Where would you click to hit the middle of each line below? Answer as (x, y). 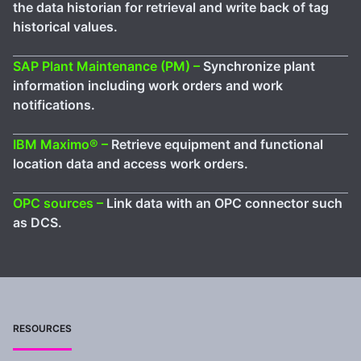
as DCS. (37, 223)
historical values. (65, 27)
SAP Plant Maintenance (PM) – (108, 66)
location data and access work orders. (131, 164)
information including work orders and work (148, 86)
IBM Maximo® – (62, 145)
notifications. (54, 105)
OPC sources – (60, 203)
